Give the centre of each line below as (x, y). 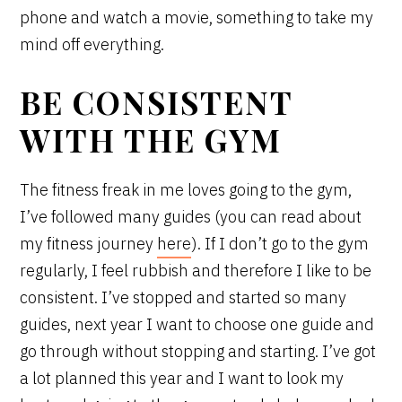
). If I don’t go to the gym (280, 244)
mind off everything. (94, 45)
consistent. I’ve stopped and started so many (184, 298)
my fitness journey (89, 244)
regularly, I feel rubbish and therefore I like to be (196, 271)
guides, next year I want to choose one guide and (197, 325)
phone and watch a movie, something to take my (197, 18)
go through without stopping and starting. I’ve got (198, 352)
